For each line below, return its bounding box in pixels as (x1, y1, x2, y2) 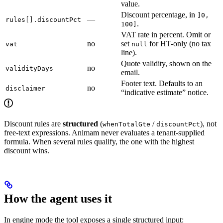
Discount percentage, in (121, 10, 197, 19)
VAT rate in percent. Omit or (121, 30, 211, 39)
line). (121, 48, 137, 57)
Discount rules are (4, 119, 63, 128)
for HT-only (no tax (147, 39, 211, 48)
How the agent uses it (4, 192, 112, 205)
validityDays (5, 65, 53, 72)
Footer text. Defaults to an (121, 79, 203, 88)
